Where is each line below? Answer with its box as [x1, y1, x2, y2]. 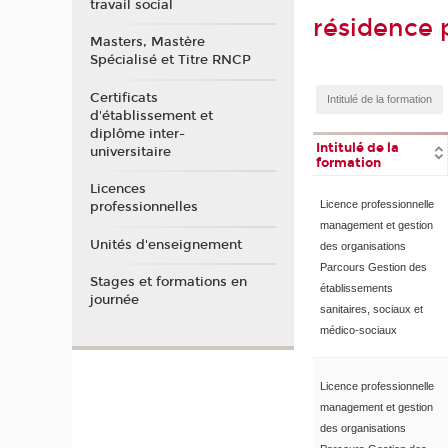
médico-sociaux [319, 323, 397, 336]
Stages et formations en [89, 274, 247, 291]
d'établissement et [89, 107, 213, 124]
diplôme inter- [89, 125, 185, 142]
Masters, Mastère [89, 34, 205, 51]
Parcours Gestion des [319, 260, 427, 273]
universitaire [89, 143, 171, 160]
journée [89, 292, 139, 309]
